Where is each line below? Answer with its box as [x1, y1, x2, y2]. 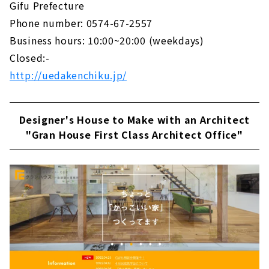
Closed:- [10, 50, 50, 65]
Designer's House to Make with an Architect [19, 112, 250, 127]
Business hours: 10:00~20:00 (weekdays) [10, 32, 204, 47]
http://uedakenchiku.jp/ [10, 67, 127, 82]
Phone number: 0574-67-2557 [10, 15, 153, 30]
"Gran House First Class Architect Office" [26, 127, 243, 142]
